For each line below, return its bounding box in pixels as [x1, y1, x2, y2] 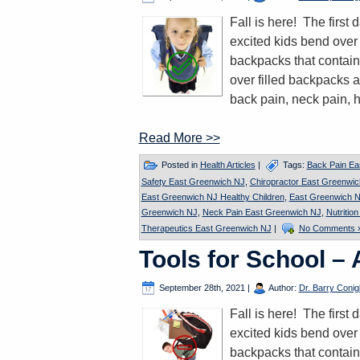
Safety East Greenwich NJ [141, 177, 245, 186]
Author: [266, 282, 299, 292]
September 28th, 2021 [158, 282, 245, 292]
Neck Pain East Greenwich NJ [202, 207, 321, 217]
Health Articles [199, 159, 256, 170]
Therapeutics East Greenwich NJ [141, 223, 272, 233]
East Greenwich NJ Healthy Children [141, 192, 284, 202]
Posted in [158, 159, 200, 170]
